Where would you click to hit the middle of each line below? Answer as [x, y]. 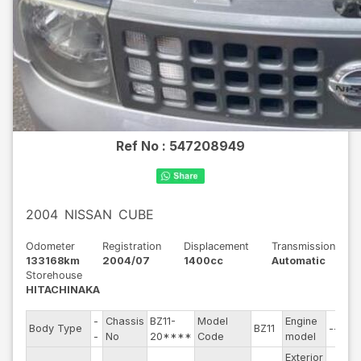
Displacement [216, 246]
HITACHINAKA [63, 290]
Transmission [303, 246]
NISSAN [88, 214]
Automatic [299, 261]
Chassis [125, 321]
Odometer [50, 246]
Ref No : [143, 146]
